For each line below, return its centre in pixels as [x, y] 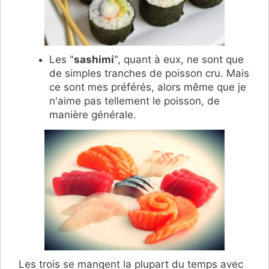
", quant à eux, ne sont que [179, 59]
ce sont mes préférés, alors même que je [148, 87]
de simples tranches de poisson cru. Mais [149, 73]
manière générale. [93, 114]
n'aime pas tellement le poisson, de [134, 101]
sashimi [94, 59]
